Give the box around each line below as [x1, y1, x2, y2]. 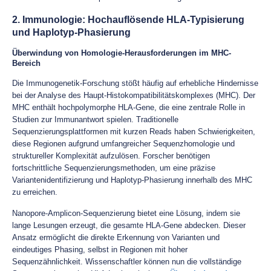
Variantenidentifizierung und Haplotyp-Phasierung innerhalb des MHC [12, 175, 252, 184]
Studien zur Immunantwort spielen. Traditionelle [12, 115, 178, 124]
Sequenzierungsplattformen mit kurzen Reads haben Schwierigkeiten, [12, 127, 255, 136]
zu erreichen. [12, 188, 57, 197]
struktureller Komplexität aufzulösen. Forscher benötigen [12, 151, 210, 160]
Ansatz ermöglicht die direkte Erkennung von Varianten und [12, 233, 220, 242]
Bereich [12, 59, 41, 68]
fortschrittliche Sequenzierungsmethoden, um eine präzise [12, 163, 215, 172]
